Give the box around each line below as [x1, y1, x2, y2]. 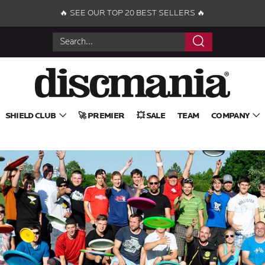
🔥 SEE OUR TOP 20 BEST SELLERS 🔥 [60, 9, 205, 17]
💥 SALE [137, 111, 165, 121]
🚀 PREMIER [78, 111, 125, 121]
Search [198, 53, 239, 67]
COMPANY [211, 111, 250, 121]
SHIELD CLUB [5, 111, 56, 121]
